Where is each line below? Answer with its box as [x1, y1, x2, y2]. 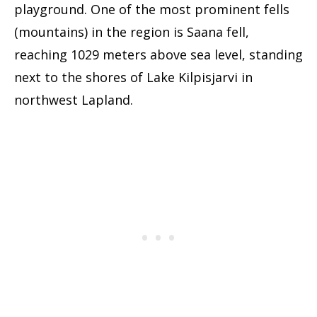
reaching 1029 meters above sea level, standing [14, 46, 303, 64]
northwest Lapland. [14, 91, 133, 109]
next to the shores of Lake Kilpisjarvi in [14, 69, 253, 86]
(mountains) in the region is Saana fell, [14, 23, 249, 41]
